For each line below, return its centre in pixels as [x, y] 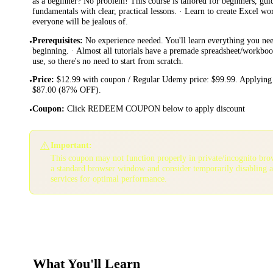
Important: [71, 145]
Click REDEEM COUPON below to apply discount [156, 108]
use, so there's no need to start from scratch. [108, 61]
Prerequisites [56, 40]
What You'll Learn [87, 264]
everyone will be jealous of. [80, 21]
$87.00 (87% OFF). [67, 90]
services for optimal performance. [109, 178]
